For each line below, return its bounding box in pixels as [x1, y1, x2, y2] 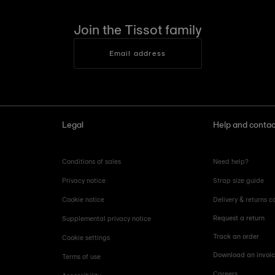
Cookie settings [61, 231, 110, 243]
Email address [109, 47, 166, 60]
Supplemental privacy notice [61, 212, 151, 224]
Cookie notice [61, 193, 104, 205]
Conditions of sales [61, 155, 121, 167]
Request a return [213, 212, 265, 223]
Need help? [213, 155, 249, 167]
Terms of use [61, 250, 101, 262]
